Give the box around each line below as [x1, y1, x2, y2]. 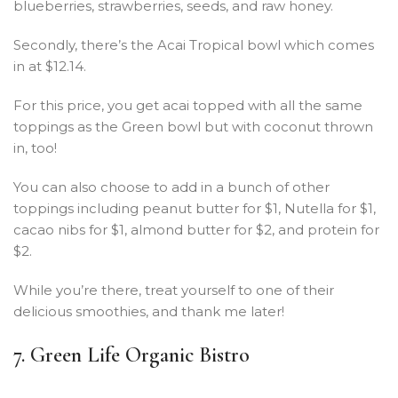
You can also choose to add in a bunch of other [13, 178, 330, 195]
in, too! [13, 139, 57, 156]
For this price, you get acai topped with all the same [13, 96, 362, 114]
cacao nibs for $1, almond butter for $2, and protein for [13, 220, 379, 238]
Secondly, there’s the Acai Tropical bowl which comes [13, 36, 374, 53]
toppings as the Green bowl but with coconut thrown [13, 117, 373, 135]
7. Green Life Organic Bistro [13, 341, 250, 368]
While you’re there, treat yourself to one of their [13, 281, 334, 298]
